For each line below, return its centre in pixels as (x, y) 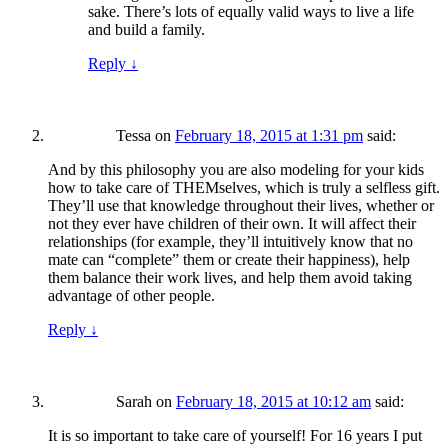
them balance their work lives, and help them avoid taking (230, 278)
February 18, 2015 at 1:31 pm (269, 136)
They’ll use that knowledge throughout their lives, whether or (241, 206)
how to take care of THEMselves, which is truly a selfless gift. (244, 188)
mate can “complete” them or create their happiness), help (229, 260)
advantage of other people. (131, 296)
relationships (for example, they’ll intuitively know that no (230, 242)
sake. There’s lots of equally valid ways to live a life (251, 12)
